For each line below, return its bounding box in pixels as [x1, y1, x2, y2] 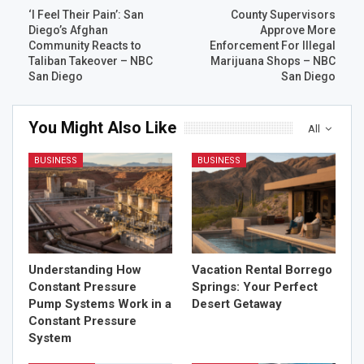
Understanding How [28, 262, 141, 277]
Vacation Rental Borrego [192, 262, 332, 277]
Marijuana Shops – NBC [210, 54, 336, 67]
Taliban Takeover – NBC [28, 54, 153, 67]
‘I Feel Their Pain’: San [28, 7, 144, 21]
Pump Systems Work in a [28, 296, 171, 311]
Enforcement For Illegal [210, 38, 336, 52]
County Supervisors [231, 7, 336, 21]
